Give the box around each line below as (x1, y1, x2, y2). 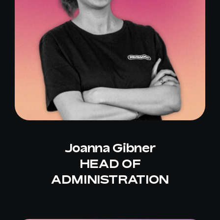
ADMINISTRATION (51, 172, 169, 187)
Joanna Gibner (64, 141, 156, 155)
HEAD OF (79, 157, 141, 171)
